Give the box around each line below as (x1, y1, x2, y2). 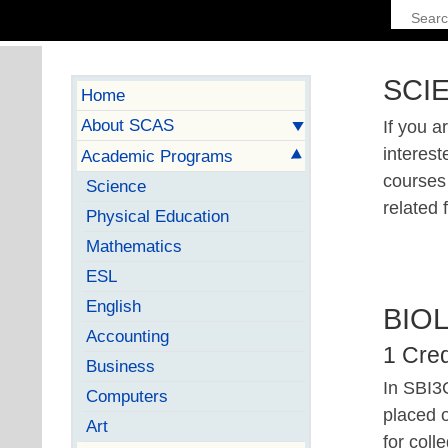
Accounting (85, 325, 169, 346)
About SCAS (80, 115, 174, 135)
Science (85, 175, 146, 196)
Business (85, 355, 155, 376)
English (85, 295, 141, 316)
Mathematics (85, 235, 182, 256)
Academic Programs (80, 145, 233, 166)
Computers (85, 385, 168, 406)
